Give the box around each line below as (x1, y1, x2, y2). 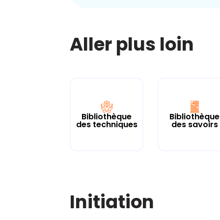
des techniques (76, 118, 137, 130)
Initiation (70, 189, 154, 215)
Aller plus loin (70, 31, 194, 57)
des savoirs (171, 118, 218, 130)
